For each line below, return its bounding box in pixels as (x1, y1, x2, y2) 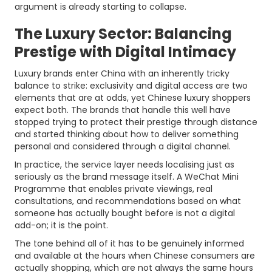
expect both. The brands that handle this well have (15, 104, 231, 116)
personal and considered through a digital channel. (15, 140, 231, 152)
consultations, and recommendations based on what (15, 195, 241, 207)
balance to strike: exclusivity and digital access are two (15, 80, 248, 92)
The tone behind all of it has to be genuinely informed (15, 237, 244, 250)
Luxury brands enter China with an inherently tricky (15, 67, 229, 80)
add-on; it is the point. (15, 219, 108, 231)
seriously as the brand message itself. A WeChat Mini (15, 171, 239, 183)
